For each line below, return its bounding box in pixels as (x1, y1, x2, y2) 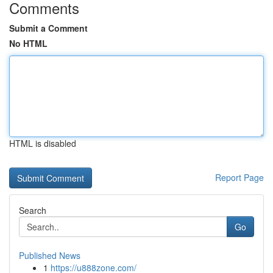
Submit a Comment (9, 22, 88, 34)
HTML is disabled (9, 137, 76, 149)
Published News (19, 249, 80, 261)
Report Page (215, 171, 264, 183)
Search (19, 204, 46, 216)
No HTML (9, 37, 48, 49)
